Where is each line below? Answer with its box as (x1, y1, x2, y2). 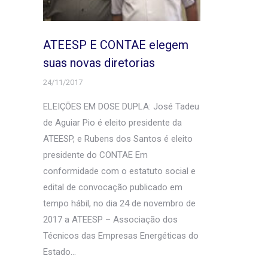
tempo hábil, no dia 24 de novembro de (43, 197, 196, 209)
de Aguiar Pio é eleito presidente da (43, 117, 182, 128)
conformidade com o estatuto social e (43, 165, 196, 176)
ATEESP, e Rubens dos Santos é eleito (43, 133, 193, 144)
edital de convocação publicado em (43, 181, 182, 193)
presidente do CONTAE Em (43, 149, 148, 160)
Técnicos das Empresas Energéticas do (43, 230, 199, 241)
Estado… (43, 246, 76, 257)
